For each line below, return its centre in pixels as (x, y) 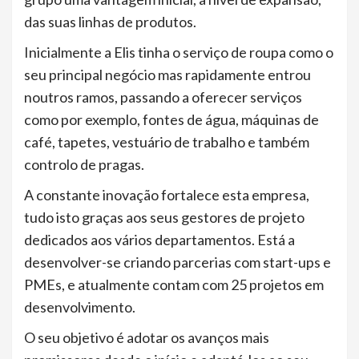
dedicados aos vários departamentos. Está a (159, 240)
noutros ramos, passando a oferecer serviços (163, 97)
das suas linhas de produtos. (111, 22)
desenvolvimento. (80, 307)
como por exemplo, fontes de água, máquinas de (171, 119)
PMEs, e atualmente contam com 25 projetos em (174, 284)
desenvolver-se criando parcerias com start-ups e (177, 262)
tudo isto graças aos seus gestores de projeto (164, 217)
